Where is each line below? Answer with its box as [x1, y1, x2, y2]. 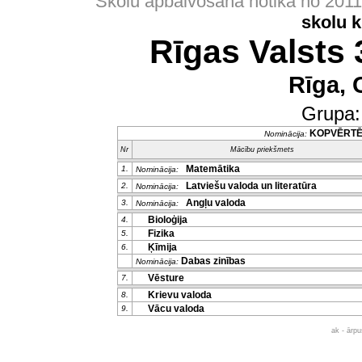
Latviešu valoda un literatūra [180, 180, 317, 192]
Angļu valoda [180, 197, 246, 208]
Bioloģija [142, 214, 187, 225]
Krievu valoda [142, 289, 212, 301]
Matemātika [180, 163, 240, 175]
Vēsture [142, 272, 184, 284]
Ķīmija [142, 242, 177, 253]
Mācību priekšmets [230, 145, 294, 154]
